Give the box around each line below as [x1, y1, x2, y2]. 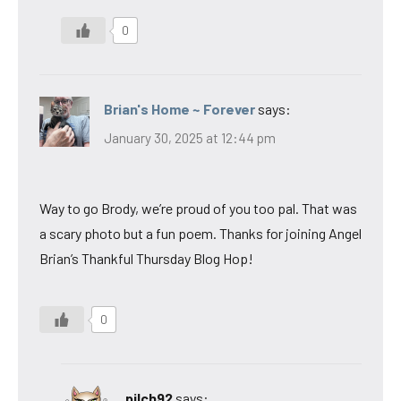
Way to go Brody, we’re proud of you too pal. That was [39, 199, 357, 217]
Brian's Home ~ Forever [104, 100, 255, 118]
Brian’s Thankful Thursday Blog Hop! [39, 249, 253, 267]
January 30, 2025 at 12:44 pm [104, 129, 276, 146]
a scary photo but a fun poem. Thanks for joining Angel [39, 224, 362, 242]
